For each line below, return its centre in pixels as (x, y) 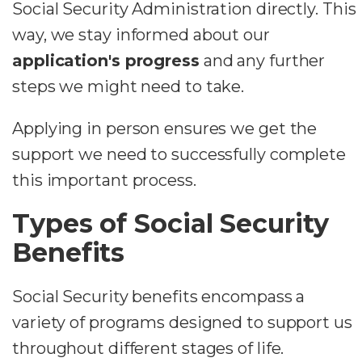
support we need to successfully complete (179, 154)
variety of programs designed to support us (182, 322)
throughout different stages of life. (148, 348)
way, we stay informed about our (141, 34)
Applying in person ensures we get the (165, 128)
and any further (262, 60)
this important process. (104, 180)
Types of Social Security (170, 223)
